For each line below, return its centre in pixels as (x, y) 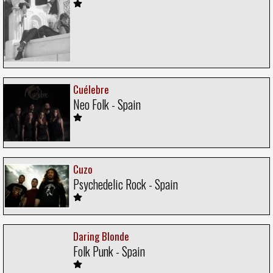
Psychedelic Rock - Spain (126, 184)
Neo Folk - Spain (107, 104)
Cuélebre (91, 89)
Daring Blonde (101, 236)
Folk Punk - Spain (109, 251)
